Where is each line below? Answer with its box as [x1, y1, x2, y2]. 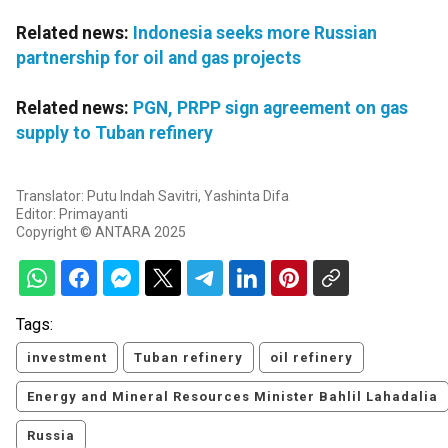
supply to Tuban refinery [16, 123, 213, 144]
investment [27, 350, 107, 366]
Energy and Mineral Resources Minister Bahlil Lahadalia [27, 389, 438, 405]
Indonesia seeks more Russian [133, 23, 377, 44]
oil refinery [270, 350, 353, 366]
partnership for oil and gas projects [16, 48, 301, 69]
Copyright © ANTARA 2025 [16, 224, 186, 241]
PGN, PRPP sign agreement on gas [133, 98, 408, 119]
